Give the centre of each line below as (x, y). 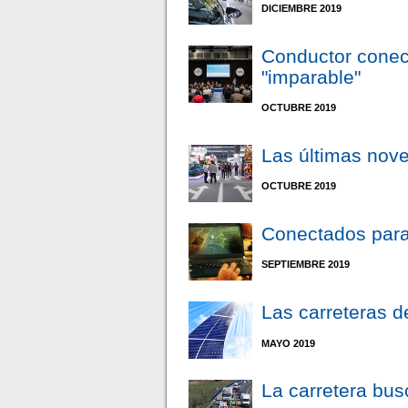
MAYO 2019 (289, 343)
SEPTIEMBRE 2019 (306, 265)
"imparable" (311, 76)
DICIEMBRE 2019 (302, 8)
